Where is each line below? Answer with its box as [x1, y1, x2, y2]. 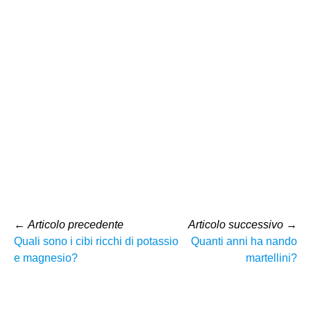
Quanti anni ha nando [191, 235, 297, 247]
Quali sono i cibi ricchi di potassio [14, 235, 178, 247]
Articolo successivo [188, 218, 283, 230]
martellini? [246, 251, 297, 264]
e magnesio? [14, 251, 78, 264]
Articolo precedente [28, 218, 124, 230]
